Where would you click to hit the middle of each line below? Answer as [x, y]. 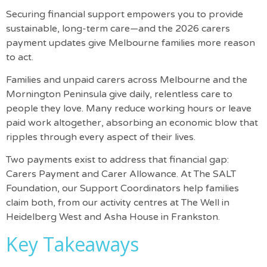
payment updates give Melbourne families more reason [131, 43]
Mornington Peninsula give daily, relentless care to [119, 94]
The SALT [215, 174]
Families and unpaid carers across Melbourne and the [127, 80]
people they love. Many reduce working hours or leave [129, 109]
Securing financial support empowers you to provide [125, 14]
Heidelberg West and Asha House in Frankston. [113, 217]
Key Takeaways [72, 244]
